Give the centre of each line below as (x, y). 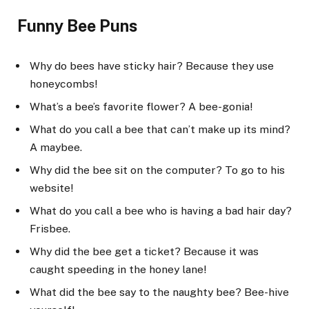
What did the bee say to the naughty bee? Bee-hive (159, 292)
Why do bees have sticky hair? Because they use (152, 66)
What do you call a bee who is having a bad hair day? (161, 211)
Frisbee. (50, 229)
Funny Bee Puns (77, 26)
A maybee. (56, 148)
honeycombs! (63, 84)
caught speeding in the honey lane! (118, 269)
